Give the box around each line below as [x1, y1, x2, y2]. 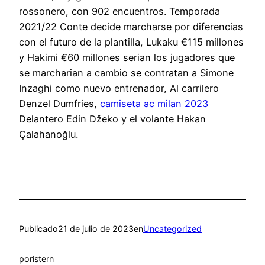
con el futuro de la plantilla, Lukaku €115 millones [19, 35, 244, 48]
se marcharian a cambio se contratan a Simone [19, 66, 234, 79]
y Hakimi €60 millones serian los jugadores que [19, 51, 235, 63]
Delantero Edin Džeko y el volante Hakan [19, 112, 206, 125]
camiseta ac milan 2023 [100, 97, 208, 109]
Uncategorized [143, 224, 202, 234]
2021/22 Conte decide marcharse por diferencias [19, 20, 243, 33]
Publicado [19, 224, 58, 234]
